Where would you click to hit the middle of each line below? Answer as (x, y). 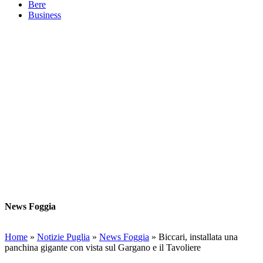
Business (45, 15)
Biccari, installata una (198, 237)
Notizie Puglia (63, 237)
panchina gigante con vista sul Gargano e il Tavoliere (103, 247)
